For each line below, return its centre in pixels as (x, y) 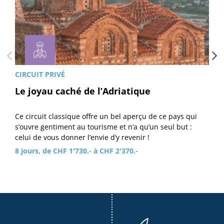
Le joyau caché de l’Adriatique (83, 91)
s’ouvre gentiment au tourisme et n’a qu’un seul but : (103, 127)
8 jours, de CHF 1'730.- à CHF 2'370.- (76, 150)
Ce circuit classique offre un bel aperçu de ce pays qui (106, 116)
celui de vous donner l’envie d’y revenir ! (82, 137)
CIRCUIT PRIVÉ (40, 74)
